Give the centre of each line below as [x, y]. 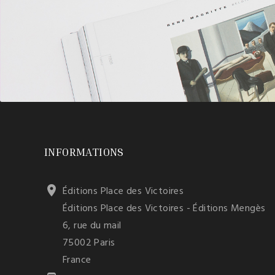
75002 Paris [89, 243]
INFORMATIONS [84, 152]
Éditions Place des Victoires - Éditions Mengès [164, 209]
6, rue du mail [92, 226]
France [77, 261]
